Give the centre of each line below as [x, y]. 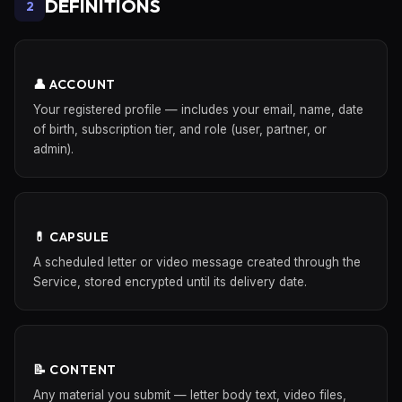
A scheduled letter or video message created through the [197, 262]
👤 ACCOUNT [74, 84]
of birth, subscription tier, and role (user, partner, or [180, 129]
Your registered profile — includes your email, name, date [198, 109]
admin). [53, 149]
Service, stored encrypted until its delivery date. [170, 282]
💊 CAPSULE [71, 237]
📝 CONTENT [75, 370]
